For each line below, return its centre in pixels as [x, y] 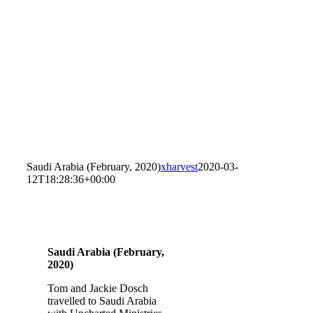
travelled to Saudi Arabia [102, 301]
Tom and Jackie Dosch [98, 288]
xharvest [179, 167]
